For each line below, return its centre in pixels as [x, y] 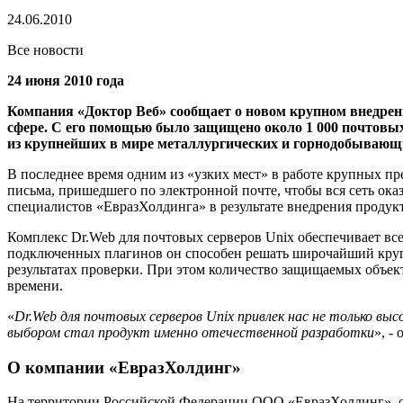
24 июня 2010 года [66, 80]
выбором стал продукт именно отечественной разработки [191, 332]
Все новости [45, 49]
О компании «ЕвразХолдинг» [124, 367]
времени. [35, 285]
